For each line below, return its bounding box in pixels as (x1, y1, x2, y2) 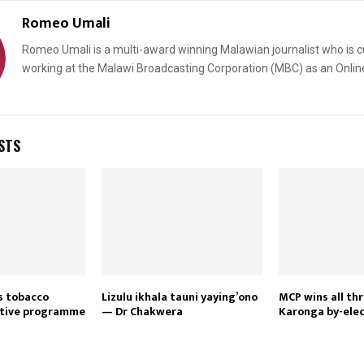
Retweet (147, 152, 184, 165)
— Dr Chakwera (101, 301, 183, 321)
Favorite (199, 152, 236, 165)
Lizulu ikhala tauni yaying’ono (101, 287, 258, 306)
